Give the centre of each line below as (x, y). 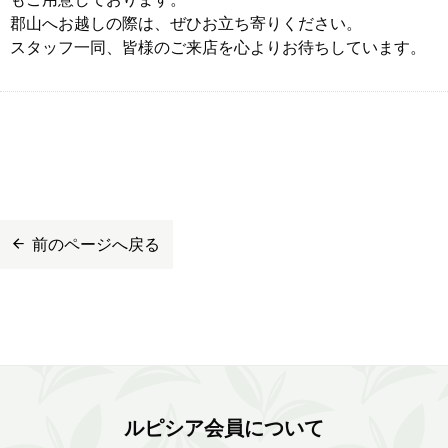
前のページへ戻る (95, 244)
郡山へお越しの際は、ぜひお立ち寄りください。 (186, 22)
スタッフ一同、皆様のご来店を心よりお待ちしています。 (218, 46)
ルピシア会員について (224, 428)
